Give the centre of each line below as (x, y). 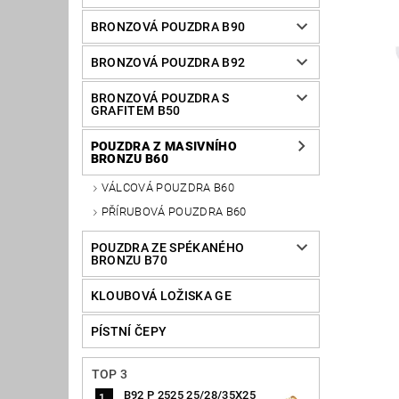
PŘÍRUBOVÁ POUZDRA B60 (174, 211)
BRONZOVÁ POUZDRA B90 (168, 27)
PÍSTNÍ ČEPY (129, 331)
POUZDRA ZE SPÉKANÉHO (167, 247)
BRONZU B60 (129, 159)
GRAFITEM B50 (135, 111)
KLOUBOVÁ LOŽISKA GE (161, 295)
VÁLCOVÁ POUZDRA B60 (167, 188)
